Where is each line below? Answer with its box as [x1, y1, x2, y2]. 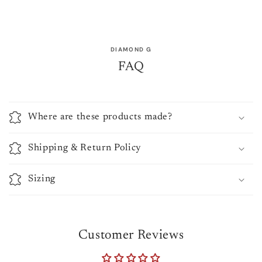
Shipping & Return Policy [28, 143, 142, 153]
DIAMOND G [111, 45, 151, 53]
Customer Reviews [78, 228, 184, 242]
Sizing [28, 174, 56, 184]
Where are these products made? [28, 112, 173, 122]
